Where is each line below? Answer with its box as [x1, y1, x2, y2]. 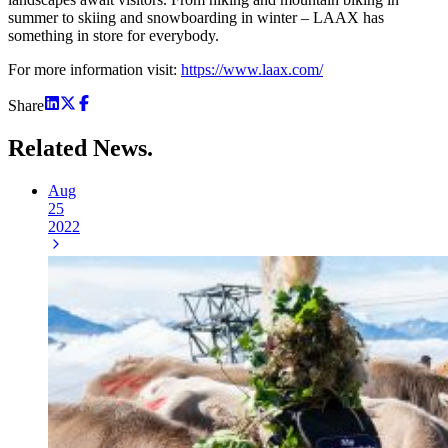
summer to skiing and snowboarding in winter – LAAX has [8, 8, 384, 26]
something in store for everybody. [8, 26, 219, 44]
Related [8, 134, 93, 161]
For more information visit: [8, 60, 181, 78]
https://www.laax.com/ [181, 60, 323, 78]
